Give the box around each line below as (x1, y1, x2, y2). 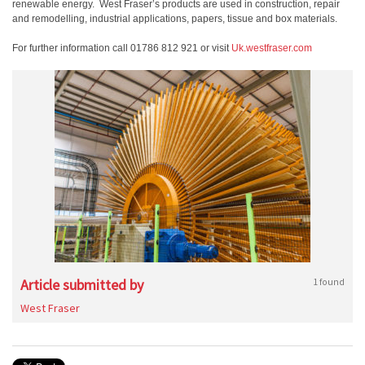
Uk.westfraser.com (231, 42, 312, 54)
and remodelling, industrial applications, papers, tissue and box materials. (12, 13, 337, 24)
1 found (313, 275, 345, 288)
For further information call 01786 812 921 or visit (12, 42, 231, 54)
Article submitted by (20, 275, 143, 294)
